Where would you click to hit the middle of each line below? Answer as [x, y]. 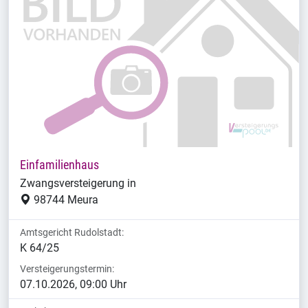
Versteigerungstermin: [67, 269]
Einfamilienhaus [59, 165]
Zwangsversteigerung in [78, 184]
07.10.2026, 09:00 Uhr [73, 285]
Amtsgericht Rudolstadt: [72, 233]
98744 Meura [65, 200]
